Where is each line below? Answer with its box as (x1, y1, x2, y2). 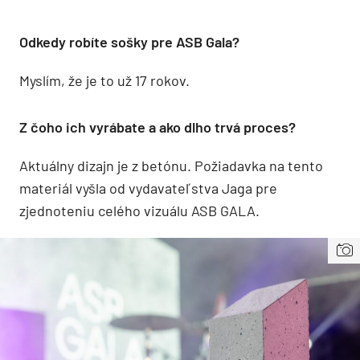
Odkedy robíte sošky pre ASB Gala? (19, 32, 239, 51)
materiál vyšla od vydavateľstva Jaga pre (19, 178, 277, 197)
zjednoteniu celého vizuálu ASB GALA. (19, 201, 260, 219)
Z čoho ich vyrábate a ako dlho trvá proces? (19, 117, 296, 136)
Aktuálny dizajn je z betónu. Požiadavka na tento (19, 156, 323, 174)
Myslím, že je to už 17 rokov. (19, 71, 190, 89)
